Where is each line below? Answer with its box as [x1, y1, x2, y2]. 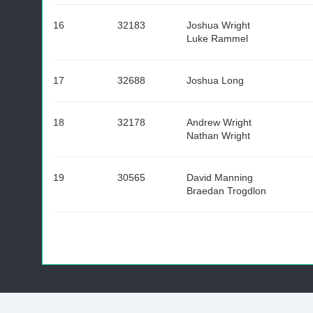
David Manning [187, 172, 253, 183]
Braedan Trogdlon [187, 185, 266, 196]
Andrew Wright [187, 117, 252, 128]
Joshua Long [187, 75, 244, 86]
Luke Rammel [187, 33, 248, 44]
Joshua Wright [187, 20, 250, 31]
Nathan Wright [187, 130, 250, 141]
